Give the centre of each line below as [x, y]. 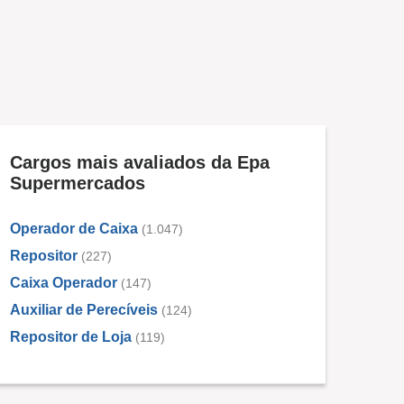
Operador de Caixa [74, 229]
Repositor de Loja [71, 337]
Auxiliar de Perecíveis [84, 310]
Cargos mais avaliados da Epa [140, 163]
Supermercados [78, 184]
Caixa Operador [64, 283]
